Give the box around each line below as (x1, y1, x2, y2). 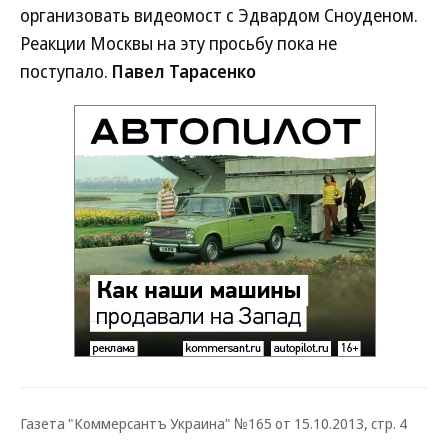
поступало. (20, 59, 112, 83)
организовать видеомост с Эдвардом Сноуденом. (20, 3, 418, 27)
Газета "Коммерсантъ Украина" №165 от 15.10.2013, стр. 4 (20, 413, 407, 433)
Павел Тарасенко (112, 59, 256, 83)
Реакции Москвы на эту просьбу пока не (20, 31, 337, 55)
